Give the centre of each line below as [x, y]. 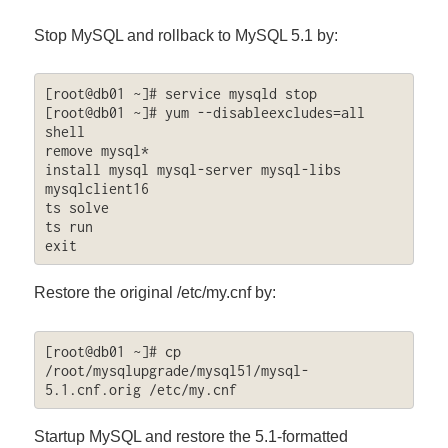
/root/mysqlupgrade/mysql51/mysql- [176, 370]
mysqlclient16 [96, 188]
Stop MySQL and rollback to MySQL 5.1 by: [186, 35]
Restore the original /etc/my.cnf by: [155, 293]
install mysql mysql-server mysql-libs [192, 169]
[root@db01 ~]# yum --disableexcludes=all [204, 112]
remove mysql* [96, 150]
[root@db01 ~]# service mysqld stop [180, 93]
